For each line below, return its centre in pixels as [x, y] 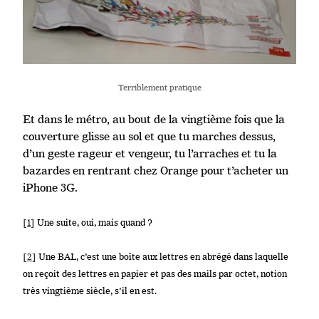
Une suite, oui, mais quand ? [94, 222]
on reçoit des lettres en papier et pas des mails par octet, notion [155, 273]
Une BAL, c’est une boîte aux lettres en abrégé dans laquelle [162, 256]
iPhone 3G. [50, 187]
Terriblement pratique [159, 87]
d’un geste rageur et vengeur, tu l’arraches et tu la [150, 153]
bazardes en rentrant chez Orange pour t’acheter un [156, 170]
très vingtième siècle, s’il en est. [90, 290]
